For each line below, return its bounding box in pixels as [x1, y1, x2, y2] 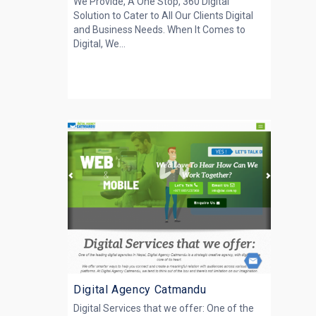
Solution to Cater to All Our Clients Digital [73, 10, 253, 21]
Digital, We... [73, 38, 126, 49]
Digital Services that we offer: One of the [73, 303, 254, 314]
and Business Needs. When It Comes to [73, 24, 245, 35]
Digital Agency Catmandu [73, 283, 207, 296]
